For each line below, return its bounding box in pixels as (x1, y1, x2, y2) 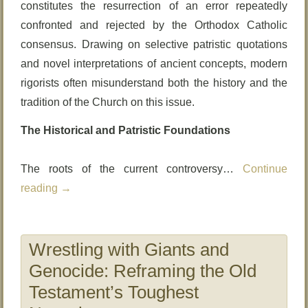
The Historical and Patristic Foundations (21, 124, 231, 136)
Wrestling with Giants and (29, 239, 230, 260)
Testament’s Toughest (29, 282, 199, 302)
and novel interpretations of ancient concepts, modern (21, 58, 287, 69)
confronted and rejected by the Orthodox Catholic (21, 19, 287, 31)
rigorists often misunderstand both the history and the (21, 77, 287, 89)
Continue (242, 163, 287, 175)
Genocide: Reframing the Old (29, 261, 257, 281)
